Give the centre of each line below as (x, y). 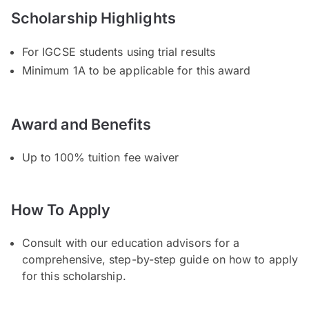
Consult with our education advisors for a (131, 242)
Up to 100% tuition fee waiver (101, 157)
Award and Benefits (81, 124)
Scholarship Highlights (93, 18)
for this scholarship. (74, 276)
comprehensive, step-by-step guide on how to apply (160, 259)
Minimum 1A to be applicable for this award (137, 70)
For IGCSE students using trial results (119, 51)
